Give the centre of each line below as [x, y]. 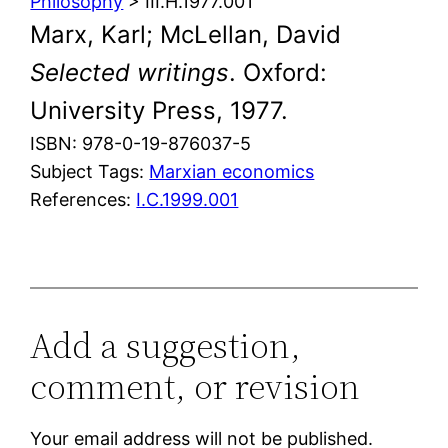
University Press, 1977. [159, 110]
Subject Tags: [90, 171]
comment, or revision [195, 386]
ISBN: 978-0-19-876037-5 [141, 143]
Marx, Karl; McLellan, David [186, 34]
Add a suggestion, [166, 345]
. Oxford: [278, 72]
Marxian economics [232, 171]
